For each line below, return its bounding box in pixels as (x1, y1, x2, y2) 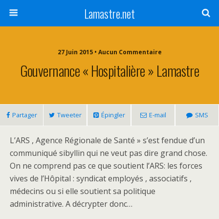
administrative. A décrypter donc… (10, 198, 132, 209)
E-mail (149, 110, 166, 119)
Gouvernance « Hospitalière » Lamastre (20, 60, 199, 81)
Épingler (101, 110, 125, 119)
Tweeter (57, 110, 82, 119)
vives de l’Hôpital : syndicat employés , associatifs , (10, 173, 192, 184)
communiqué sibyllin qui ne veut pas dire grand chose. (10, 148, 207, 158)
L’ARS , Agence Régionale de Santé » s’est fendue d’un (10, 135, 205, 146)
